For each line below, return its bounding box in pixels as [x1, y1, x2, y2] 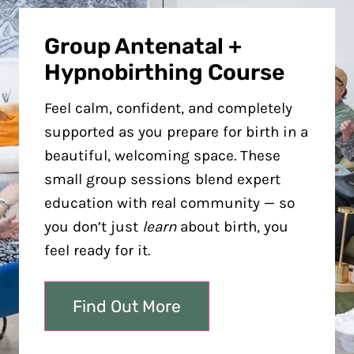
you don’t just [44, 218, 142, 235]
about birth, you [176, 218, 288, 235]
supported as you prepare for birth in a [44, 123, 308, 141]
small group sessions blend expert [44, 171, 281, 188]
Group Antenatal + [44, 33, 242, 59]
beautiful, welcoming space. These [44, 147, 281, 164]
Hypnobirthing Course [44, 59, 284, 85]
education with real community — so [44, 194, 295, 212]
